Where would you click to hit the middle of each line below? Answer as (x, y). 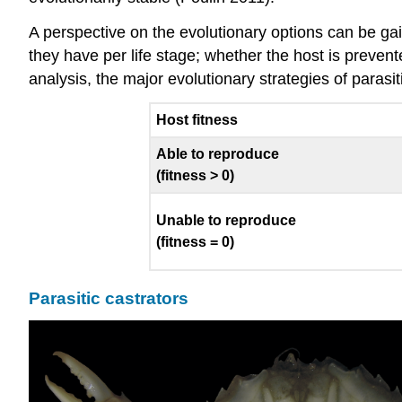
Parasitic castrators (109, 299)
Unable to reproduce (226, 220)
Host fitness (197, 119)
